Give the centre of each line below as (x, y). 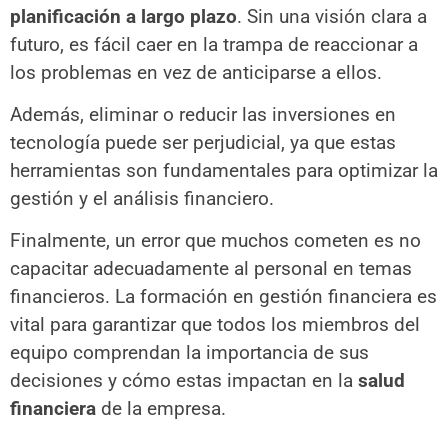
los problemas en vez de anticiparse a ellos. (196, 72)
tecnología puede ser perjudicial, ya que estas (203, 143)
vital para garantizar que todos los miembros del (215, 325)
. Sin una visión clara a (332, 16)
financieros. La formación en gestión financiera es (223, 297)
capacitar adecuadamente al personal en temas (211, 269)
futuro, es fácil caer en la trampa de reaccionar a (214, 44)
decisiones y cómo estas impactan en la (184, 381)
